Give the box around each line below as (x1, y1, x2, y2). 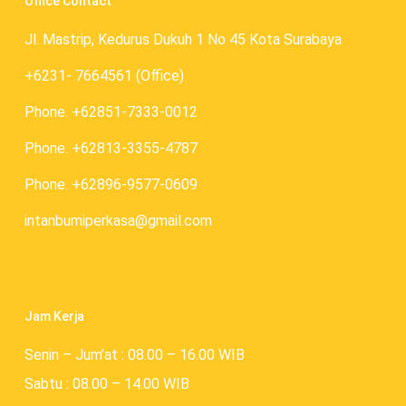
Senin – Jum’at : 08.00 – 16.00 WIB (24, 346, 245, 364)
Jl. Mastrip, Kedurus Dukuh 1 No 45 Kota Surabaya (24, 31, 342, 49)
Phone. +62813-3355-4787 (24, 140, 198, 158)
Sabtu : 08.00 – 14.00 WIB (24, 375, 189, 393)
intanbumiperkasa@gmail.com (24, 212, 212, 230)
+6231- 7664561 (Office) (24, 67, 184, 85)
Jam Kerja (24, 309, 84, 324)
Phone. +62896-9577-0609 (24, 176, 198, 194)
